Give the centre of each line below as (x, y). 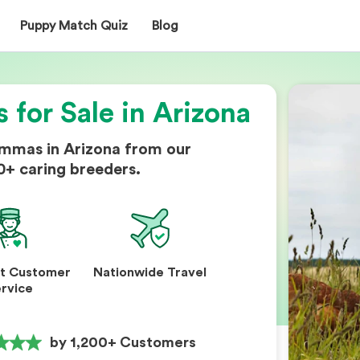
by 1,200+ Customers (123, 342)
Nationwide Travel (150, 272)
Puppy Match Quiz (74, 25)
